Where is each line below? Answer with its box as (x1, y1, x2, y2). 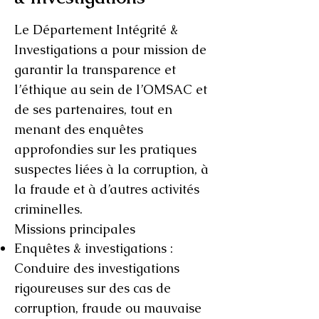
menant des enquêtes (14, 121, 143, 137)
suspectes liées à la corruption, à (14, 161, 209, 177)
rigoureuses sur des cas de (14, 280, 171, 296)
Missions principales (14, 221, 135, 237)
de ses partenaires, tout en (14, 101, 172, 117)
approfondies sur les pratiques (14, 141, 197, 157)
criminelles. (14, 201, 83, 217)
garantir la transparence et (14, 61, 176, 78)
